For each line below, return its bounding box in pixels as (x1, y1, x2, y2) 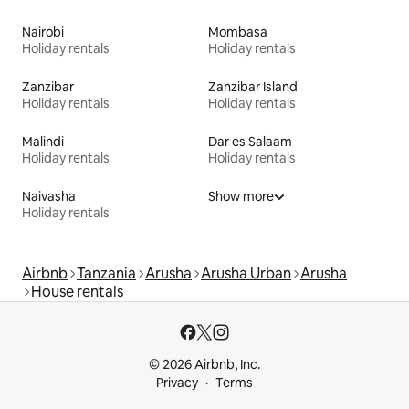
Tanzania (77, 263, 136, 283)
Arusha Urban (201, 263, 291, 283)
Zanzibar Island (208, 78, 298, 95)
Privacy (156, 373, 198, 391)
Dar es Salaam (208, 132, 292, 150)
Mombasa (208, 23, 267, 40)
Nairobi (22, 23, 64, 40)
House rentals (31, 281, 123, 301)
